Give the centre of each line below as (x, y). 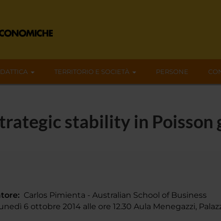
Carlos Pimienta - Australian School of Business (113, 195)
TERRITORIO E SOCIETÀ (92, 72)
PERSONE (172, 72)
